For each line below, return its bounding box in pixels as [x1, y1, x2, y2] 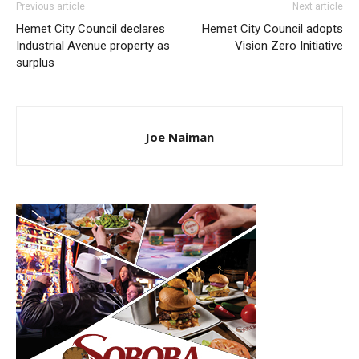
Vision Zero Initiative [235, 38, 343, 54]
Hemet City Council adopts [202, 22, 343, 37]
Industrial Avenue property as [16, 38, 170, 54]
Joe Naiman [145, 129, 214, 146]
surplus [16, 55, 54, 71]
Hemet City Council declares [16, 22, 165, 37]
